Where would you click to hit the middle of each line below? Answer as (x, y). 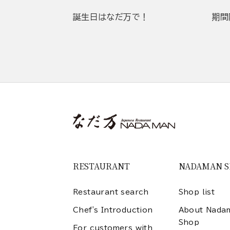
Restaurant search (111, 192)
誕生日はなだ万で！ (111, 17)
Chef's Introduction (113, 210)
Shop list (197, 192)
